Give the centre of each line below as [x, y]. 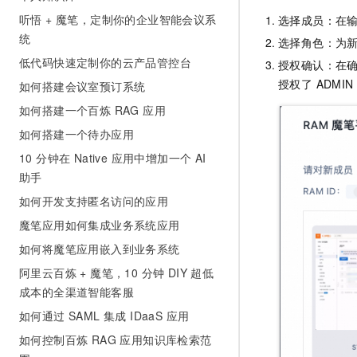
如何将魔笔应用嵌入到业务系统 [100, 249]
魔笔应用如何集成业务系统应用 [100, 225]
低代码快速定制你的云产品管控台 [105, 62]
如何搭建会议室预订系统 [82, 86]
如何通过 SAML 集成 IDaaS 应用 [104, 316]
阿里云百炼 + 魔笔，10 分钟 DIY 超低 [117, 273]
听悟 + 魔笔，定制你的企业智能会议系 [118, 19]
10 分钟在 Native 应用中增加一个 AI [113, 158]
